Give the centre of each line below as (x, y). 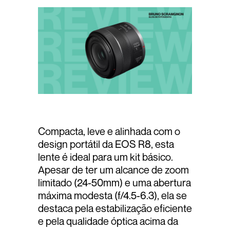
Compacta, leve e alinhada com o (109, 131)
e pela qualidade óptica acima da (108, 221)
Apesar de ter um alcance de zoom (113, 169)
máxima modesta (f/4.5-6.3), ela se (112, 195)
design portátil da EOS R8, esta (106, 144)
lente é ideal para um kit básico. (106, 157)
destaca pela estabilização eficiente (115, 208)
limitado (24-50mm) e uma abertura (114, 182)
